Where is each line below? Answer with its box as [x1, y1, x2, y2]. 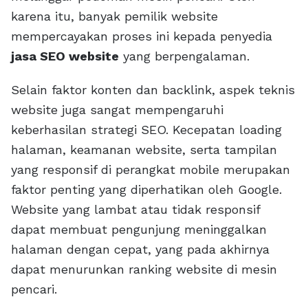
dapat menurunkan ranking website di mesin [11, 262, 277, 277]
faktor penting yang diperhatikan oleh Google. [11, 182, 282, 197]
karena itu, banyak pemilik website [11, 9, 218, 24]
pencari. [11, 282, 57, 297]
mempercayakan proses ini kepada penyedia [11, 29, 272, 44]
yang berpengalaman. [119, 49, 250, 64]
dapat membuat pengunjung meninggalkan [11, 222, 267, 237]
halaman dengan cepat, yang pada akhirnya [11, 242, 269, 257]
